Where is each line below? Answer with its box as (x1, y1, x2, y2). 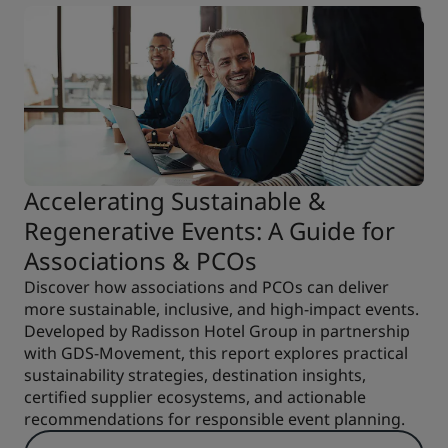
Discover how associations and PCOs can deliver (24, 275, 389, 298)
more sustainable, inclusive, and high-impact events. (24, 297, 419, 320)
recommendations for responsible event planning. (24, 407, 405, 430)
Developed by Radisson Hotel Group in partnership (24, 319, 410, 342)
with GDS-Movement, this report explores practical (24, 341, 408, 364)
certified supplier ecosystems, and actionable (24, 385, 366, 408)
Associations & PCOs (24, 243, 257, 277)
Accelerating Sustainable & (24, 183, 326, 217)
